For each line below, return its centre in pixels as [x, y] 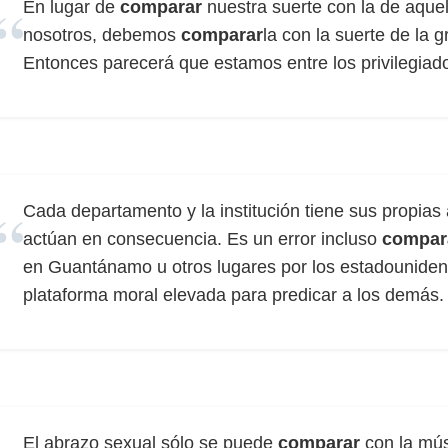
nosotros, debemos [102, 35]
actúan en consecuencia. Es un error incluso [202, 239]
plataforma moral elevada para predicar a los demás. [233, 295]
